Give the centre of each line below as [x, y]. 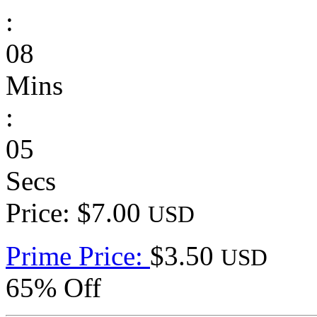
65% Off [53, 287]
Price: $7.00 [77, 212]
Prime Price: [78, 255]
